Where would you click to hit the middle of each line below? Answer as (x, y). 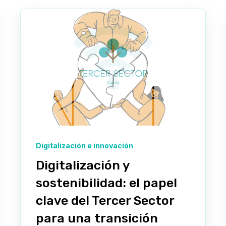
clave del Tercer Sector (105, 200)
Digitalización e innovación (84, 145)
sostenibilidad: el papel (106, 183)
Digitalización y (82, 165)
